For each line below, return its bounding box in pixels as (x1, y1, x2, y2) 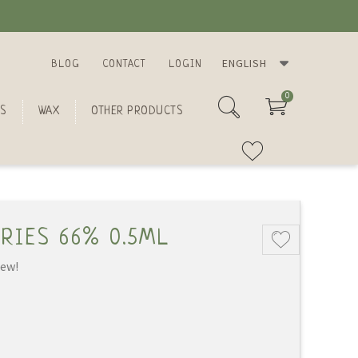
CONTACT (102, 58, 146, 70)
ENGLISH (222, 56, 267, 70)
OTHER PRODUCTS (91, 105, 182, 117)
